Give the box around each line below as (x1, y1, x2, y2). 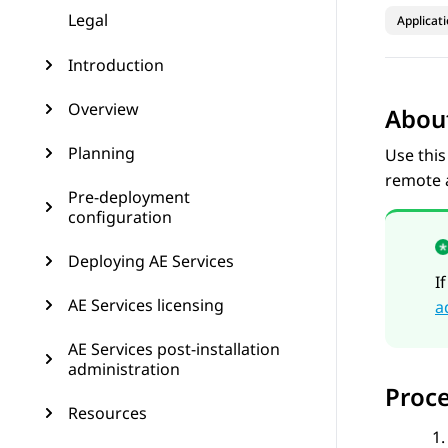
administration (68, 358, 180, 380)
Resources (68, 402, 147, 424)
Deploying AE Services (68, 250, 234, 272)
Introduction (68, 54, 164, 76)
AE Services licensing (68, 294, 224, 316)
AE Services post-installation (68, 338, 280, 360)
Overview (68, 98, 139, 120)
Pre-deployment (68, 186, 190, 208)
